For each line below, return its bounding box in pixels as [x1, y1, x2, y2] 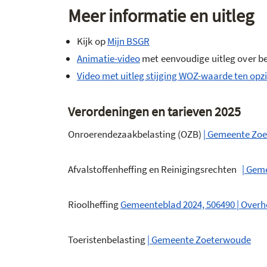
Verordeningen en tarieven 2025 [68, 103, 241, 120]
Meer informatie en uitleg [68, 4, 254, 27]
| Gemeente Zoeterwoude [147, 233, 251, 246]
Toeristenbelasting [68, 233, 147, 246]
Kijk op [77, 35, 107, 48]
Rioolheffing [68, 198, 120, 211]
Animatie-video [77, 52, 140, 65]
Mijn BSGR [107, 35, 150, 48]
